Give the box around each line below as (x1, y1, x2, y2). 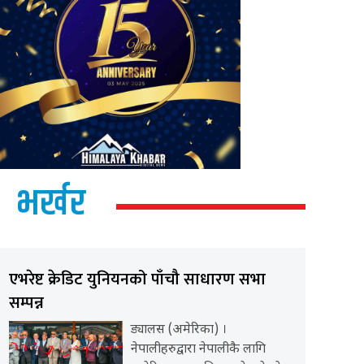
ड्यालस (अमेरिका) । (130, 322, 227, 340)
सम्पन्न (8, 289, 44, 318)
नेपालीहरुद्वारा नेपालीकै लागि (130, 341, 266, 359)
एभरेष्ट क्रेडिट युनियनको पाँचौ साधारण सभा (8, 266, 266, 294)
